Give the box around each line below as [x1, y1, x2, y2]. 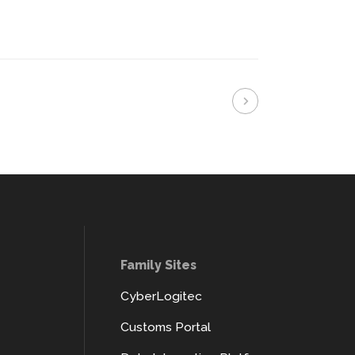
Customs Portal [120, 319, 211, 334]
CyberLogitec [120, 288, 202, 303]
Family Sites [120, 258, 197, 273]
